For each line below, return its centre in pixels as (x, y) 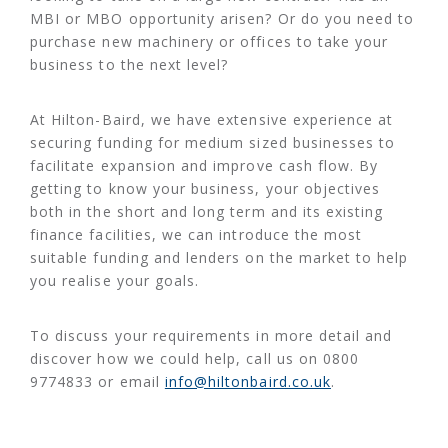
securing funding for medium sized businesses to (213, 143)
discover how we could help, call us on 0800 (195, 359)
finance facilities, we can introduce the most (196, 235)
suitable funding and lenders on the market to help (219, 258)
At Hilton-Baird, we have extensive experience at (212, 120)
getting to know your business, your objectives (205, 189)
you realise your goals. (115, 281)
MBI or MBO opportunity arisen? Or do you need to (222, 19)
